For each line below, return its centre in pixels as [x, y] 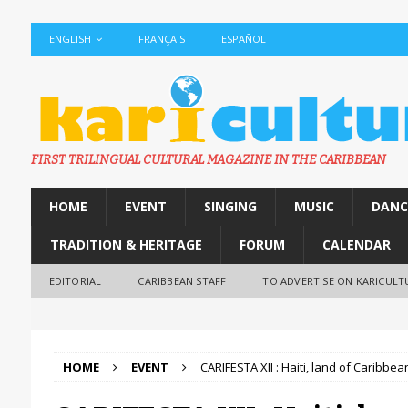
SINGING [230, 206]
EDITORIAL [75, 281]
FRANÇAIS [161, 39]
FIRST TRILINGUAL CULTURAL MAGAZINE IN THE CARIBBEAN [208, 160]
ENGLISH [70, 39]
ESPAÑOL [243, 39]
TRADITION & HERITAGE [126, 245]
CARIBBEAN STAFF [182, 281]
